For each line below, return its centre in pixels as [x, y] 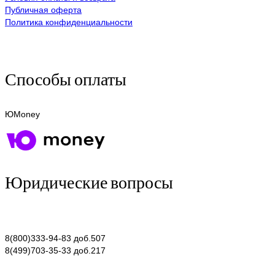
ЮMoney [22, 114]
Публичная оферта [43, 10]
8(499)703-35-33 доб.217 [55, 250]
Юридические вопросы [89, 182]
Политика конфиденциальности [69, 22]
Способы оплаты [66, 79]
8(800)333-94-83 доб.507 [55, 238]
